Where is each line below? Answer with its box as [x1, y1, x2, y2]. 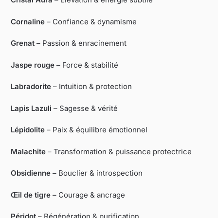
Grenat [11, 38, 35, 48]
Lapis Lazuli [11, 103, 52, 113]
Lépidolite [11, 125, 45, 135]
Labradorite [11, 82, 52, 91]
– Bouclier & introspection [51, 168, 143, 178]
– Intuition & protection [51, 82, 132, 91]
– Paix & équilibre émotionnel [45, 125, 148, 135]
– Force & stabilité [54, 60, 119, 70]
